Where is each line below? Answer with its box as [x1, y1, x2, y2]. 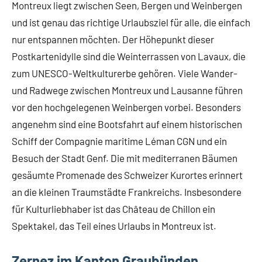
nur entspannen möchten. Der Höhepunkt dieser [12, 33, 214, 46]
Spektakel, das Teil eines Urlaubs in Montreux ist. [12, 220, 216, 232]
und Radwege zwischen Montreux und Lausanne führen [12, 84, 243, 96]
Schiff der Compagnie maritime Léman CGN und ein [12, 135, 227, 147]
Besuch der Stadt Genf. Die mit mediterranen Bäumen [12, 152, 237, 164]
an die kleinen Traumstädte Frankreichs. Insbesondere [12, 186, 242, 198]
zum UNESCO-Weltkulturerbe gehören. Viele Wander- [12, 67, 237, 80]
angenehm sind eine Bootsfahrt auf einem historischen [12, 118, 242, 130]
